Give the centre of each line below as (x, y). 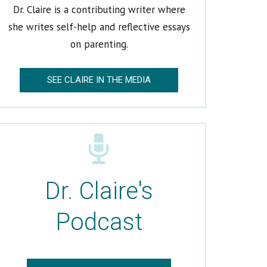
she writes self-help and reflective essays (99, 27)
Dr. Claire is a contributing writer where (99, 9)
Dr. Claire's (99, 191)
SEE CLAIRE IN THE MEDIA (99, 80)
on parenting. (99, 44)
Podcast (99, 222)
